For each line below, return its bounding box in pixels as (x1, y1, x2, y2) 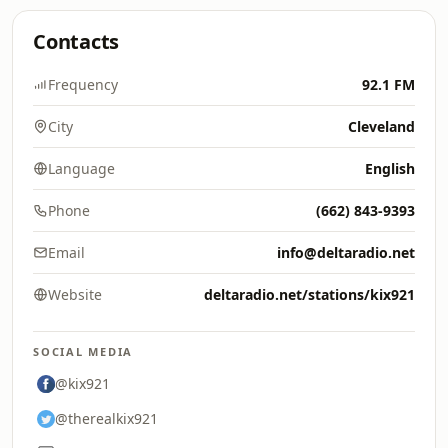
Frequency (48, 75, 118, 94)
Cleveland (348, 117, 415, 136)
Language (48, 159, 115, 178)
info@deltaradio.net (277, 243, 415, 262)
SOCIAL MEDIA (33, 344, 134, 359)
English (365, 159, 415, 178)
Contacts (33, 28, 120, 55)
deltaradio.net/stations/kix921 (204, 285, 415, 304)
